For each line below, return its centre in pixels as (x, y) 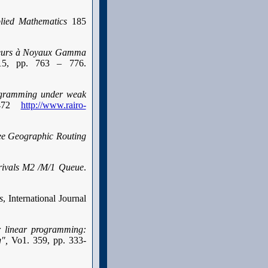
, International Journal (45, 198)
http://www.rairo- (53, 105)
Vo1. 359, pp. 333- (49, 240)
